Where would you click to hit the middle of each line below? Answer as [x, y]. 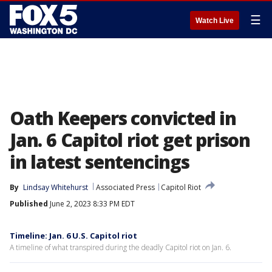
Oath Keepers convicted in [123, 118]
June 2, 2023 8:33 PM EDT [91, 204]
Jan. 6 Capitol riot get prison [130, 140]
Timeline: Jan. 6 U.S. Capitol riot [73, 236]
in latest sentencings [100, 162]
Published [29, 204]
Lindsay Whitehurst [56, 187]
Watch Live [215, 21]
